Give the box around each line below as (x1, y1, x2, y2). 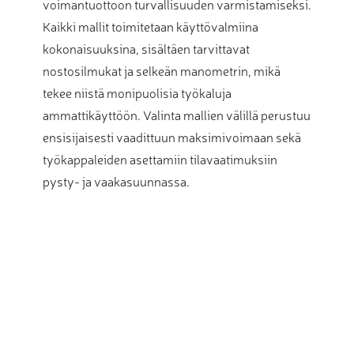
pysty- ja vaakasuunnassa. (43, 172, 190, 190)
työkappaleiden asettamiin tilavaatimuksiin (43, 150, 277, 168)
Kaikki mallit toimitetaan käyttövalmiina (43, 17, 258, 36)
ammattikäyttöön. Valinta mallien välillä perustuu (43, 106, 311, 124)
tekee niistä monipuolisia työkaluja (43, 84, 232, 102)
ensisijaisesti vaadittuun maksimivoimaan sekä (43, 128, 301, 146)
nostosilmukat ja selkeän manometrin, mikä (43, 62, 281, 80)
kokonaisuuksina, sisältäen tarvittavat (43, 40, 250, 58)
